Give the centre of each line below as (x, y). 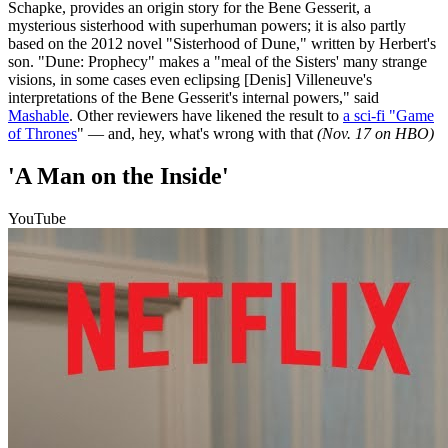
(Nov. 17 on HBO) (375, 134)
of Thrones (42, 134)
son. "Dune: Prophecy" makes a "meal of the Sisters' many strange (217, 62)
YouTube (37, 219)
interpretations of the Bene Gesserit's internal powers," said (193, 98)
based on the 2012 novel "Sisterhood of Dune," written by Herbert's (222, 44)
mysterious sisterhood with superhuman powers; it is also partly (207, 26)
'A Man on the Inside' (118, 176)
